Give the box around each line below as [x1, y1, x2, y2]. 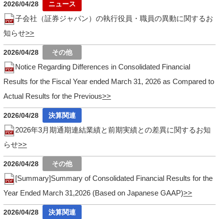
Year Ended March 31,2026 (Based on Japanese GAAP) [3, 188, 184, 197]
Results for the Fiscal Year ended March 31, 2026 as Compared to [3, 77, 215, 86]
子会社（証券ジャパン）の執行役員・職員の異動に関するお [15, 14, 214, 22]
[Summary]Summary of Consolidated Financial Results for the [15, 174, 213, 182]
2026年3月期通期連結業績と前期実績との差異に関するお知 [15, 125, 211, 134]
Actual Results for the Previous [3, 91, 103, 100]
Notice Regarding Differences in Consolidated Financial [15, 62, 191, 71]
